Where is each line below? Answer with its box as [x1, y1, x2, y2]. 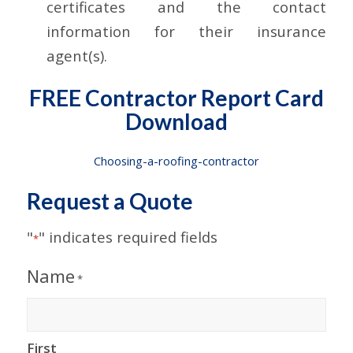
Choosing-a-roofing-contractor [93, 152, 259, 169]
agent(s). [46, 45, 107, 65]
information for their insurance [46, 20, 327, 41]
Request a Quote [26, 187, 193, 214]
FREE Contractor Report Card [28, 84, 324, 111]
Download [124, 107, 228, 135]
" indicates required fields [38, 227, 217, 247]
